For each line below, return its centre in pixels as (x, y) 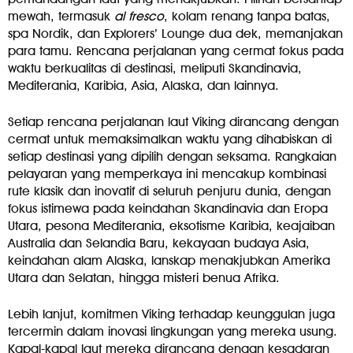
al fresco (139, 17)
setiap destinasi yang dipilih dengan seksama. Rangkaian (172, 157)
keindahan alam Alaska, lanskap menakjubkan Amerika (169, 261)
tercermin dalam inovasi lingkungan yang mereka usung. (173, 332)
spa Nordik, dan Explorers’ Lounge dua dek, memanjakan (175, 34)
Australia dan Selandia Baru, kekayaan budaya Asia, (159, 243)
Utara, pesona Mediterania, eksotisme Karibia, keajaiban (171, 226)
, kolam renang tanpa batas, (247, 17)
